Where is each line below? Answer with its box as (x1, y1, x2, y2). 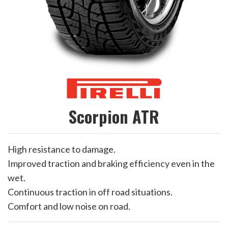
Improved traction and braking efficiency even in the (8, 158, 215, 169)
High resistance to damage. (8, 144, 116, 155)
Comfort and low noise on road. (8, 201, 130, 212)
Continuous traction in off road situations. (8, 186, 173, 198)
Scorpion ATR (69, 104, 159, 129)
